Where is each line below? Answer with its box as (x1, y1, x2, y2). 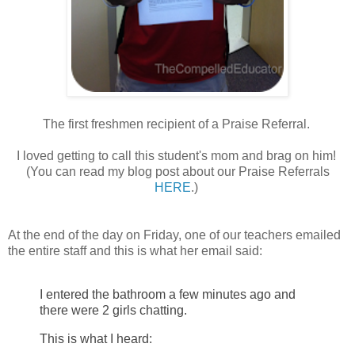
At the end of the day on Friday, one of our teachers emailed (8, 227, 341, 242)
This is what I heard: (40, 332, 152, 346)
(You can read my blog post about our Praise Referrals (25, 164, 330, 178)
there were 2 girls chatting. (40, 303, 190, 318)
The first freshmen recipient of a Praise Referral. (42, 116, 313, 131)
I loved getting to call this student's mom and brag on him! (16, 148, 339, 162)
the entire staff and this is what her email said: (8, 243, 262, 258)
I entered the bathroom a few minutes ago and (40, 288, 296, 302)
